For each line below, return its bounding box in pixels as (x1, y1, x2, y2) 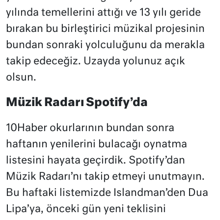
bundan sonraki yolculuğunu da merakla (6, 40, 205, 51)
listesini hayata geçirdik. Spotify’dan (6, 155, 185, 166)
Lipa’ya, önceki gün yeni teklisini (6, 204, 166, 215)
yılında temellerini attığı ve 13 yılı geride (6, 7, 201, 18)
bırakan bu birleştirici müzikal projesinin (6, 24, 205, 34)
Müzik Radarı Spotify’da (6, 97, 148, 109)
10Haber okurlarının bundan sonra (6, 123, 174, 134)
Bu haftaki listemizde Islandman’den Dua (6, 188, 208, 198)
